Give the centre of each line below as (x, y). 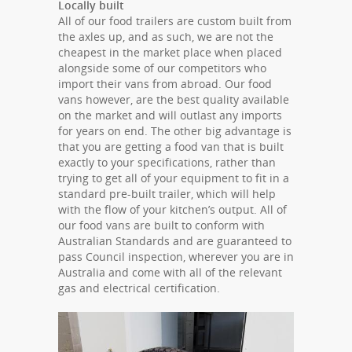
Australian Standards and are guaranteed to (175, 241)
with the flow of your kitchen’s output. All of (172, 210)
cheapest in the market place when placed (170, 53)
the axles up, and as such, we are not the (166, 37)
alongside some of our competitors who (162, 68)
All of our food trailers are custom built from (175, 21)
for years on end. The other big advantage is (175, 131)
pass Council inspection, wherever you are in (176, 257)
